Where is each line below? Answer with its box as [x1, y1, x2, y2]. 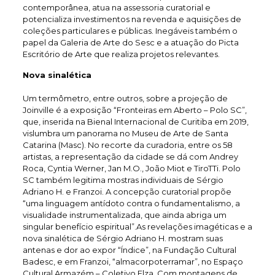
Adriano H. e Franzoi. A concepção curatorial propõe [22, 186, 231, 196]
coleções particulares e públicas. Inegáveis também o [22, 25, 238, 36]
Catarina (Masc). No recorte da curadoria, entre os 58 [22, 139, 233, 150]
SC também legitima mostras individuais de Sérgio [22, 174, 223, 185]
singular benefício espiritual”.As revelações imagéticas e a [22, 221, 252, 231]
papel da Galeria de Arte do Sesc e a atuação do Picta [22, 37, 239, 47]
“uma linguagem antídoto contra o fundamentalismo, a [22, 198, 240, 208]
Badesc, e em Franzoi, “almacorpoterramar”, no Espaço [22, 256, 243, 266]
